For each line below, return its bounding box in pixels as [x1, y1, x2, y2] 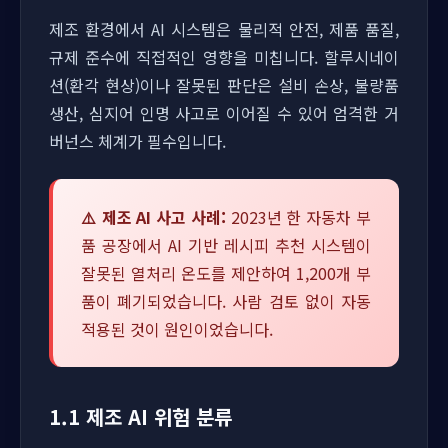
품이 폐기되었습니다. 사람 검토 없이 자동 [81, 289, 371, 313]
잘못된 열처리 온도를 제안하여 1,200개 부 [81, 261, 371, 285]
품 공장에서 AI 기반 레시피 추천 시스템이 [81, 233, 371, 257]
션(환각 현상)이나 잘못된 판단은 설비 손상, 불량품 [49, 73, 399, 97]
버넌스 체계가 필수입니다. [49, 129, 226, 153]
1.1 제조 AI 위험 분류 [49, 402, 232, 431]
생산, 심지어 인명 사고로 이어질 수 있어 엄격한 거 [49, 101, 399, 125]
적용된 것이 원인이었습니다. [81, 317, 273, 341]
